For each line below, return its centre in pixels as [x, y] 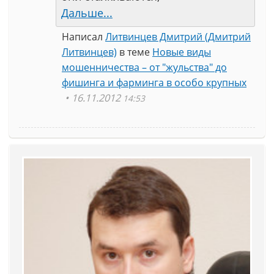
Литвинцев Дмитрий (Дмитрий [178, 37]
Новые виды [182, 52]
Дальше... [87, 13]
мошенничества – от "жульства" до [144, 67]
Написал [83, 37]
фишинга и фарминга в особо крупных [154, 83]
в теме [135, 52]
